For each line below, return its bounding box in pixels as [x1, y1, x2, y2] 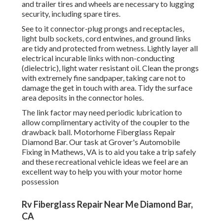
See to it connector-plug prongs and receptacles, [22, 24, 184, 34]
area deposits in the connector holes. [22, 93, 144, 103]
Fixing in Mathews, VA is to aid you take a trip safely [22, 147, 196, 157]
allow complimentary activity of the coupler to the [22, 117, 189, 127]
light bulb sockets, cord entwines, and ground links [22, 34, 191, 43]
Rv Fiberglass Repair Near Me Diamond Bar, [22, 199, 193, 210]
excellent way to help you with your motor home [22, 167, 182, 177]
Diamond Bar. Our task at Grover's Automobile [22, 137, 180, 147]
